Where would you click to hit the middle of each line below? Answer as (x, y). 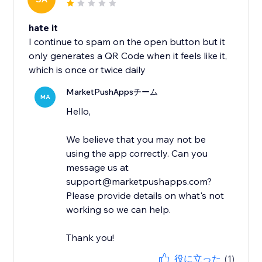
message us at (98, 168)
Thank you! (90, 238)
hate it (44, 28)
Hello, (79, 111)
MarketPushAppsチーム (112, 92)
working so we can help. (119, 210)
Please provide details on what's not (145, 196)
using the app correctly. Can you (137, 154)
